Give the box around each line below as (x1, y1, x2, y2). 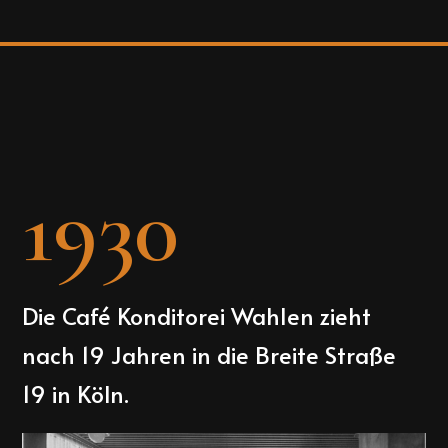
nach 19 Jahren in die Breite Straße (22, 338, 397, 372)
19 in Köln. (22, 377, 130, 411)
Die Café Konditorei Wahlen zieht (22, 299, 372, 333)
